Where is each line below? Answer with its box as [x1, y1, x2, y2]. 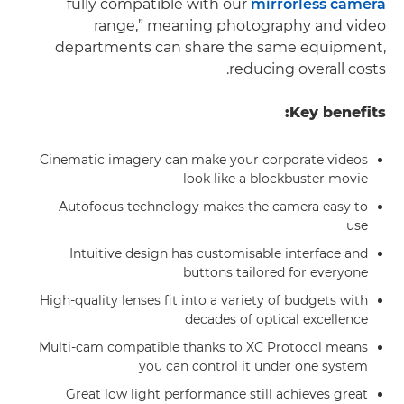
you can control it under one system [139, 358, 368, 374]
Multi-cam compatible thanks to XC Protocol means [39, 339, 368, 355]
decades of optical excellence [185, 311, 368, 327]
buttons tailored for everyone [183, 264, 368, 280]
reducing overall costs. [229, 60, 386, 78]
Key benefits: [289, 104, 386, 121]
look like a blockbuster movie [183, 170, 368, 187]
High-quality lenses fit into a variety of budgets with [40, 292, 368, 308]
